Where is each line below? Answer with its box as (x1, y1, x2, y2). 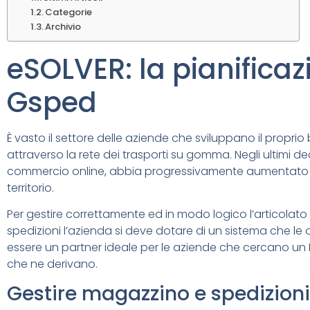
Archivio (45, 19, 82, 33)
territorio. (7, 179, 54, 196)
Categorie (45, 5, 93, 19)
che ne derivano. (7, 256, 98, 273)
